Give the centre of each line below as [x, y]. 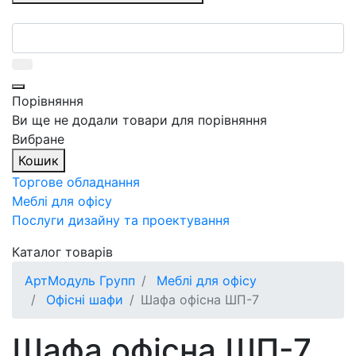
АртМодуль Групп [80, 280]
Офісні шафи [83, 299]
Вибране [38, 139]
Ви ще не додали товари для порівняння [139, 120]
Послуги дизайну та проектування [121, 220]
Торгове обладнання [76, 182]
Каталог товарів [62, 252]
